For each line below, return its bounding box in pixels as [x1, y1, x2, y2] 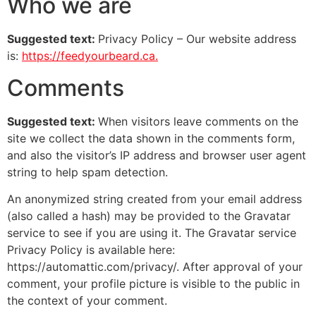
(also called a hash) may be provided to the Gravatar [7, 209, 291, 224]
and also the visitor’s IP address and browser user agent [7, 147, 306, 162]
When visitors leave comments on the [98, 114, 298, 128]
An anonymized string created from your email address [7, 192, 302, 207]
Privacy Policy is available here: [7, 243, 175, 257]
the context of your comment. [7, 293, 167, 308]
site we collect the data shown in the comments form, [7, 130, 295, 145]
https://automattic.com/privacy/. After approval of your [7, 260, 303, 274]
